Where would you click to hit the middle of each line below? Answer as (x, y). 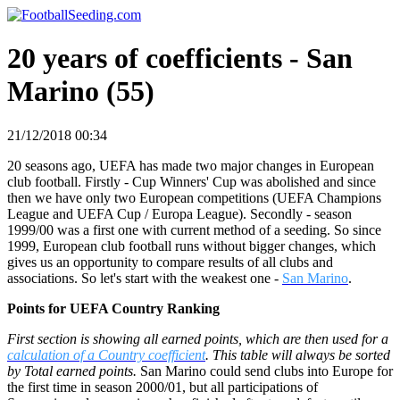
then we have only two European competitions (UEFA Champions (194, 197)
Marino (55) (81, 92)
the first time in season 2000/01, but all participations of (162, 387)
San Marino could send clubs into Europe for (265, 371)
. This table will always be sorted (298, 354)
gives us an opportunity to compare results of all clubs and (170, 262)
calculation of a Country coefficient (106, 354)
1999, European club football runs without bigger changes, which (192, 246)
